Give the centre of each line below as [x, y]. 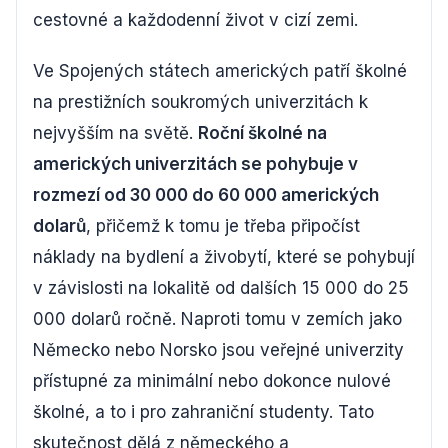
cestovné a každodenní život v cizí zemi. [195, 20]
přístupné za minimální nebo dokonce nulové [212, 381]
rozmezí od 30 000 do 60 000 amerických [206, 195]
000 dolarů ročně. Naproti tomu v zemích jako [217, 319]
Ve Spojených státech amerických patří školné [220, 71]
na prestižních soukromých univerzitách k [200, 102]
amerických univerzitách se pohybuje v [195, 164]
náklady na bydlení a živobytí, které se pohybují [224, 257]
